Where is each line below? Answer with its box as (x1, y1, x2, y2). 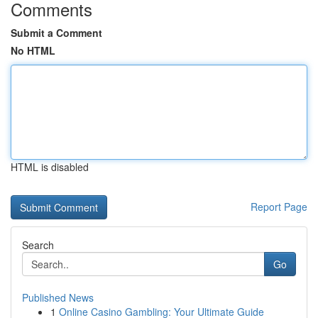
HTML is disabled (11, 160, 89, 174)
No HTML (11, 43, 55, 57)
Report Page (251, 199, 307, 214)
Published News (22, 290, 94, 305)
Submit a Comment (11, 26, 102, 40)
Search (22, 238, 54, 252)
